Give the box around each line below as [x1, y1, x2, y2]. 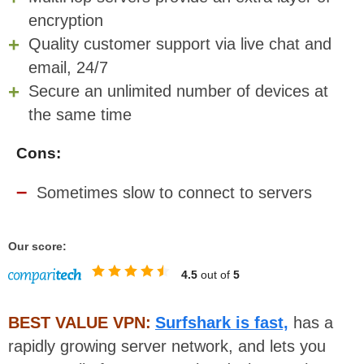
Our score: [8, 240, 67, 253]
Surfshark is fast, [155, 314, 288, 332]
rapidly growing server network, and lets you [8, 337, 326, 356]
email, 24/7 [28, 58, 108, 76]
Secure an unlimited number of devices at [28, 81, 328, 100]
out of [197, 268, 233, 282]
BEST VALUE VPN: [8, 314, 151, 332]
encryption [28, 11, 103, 29]
